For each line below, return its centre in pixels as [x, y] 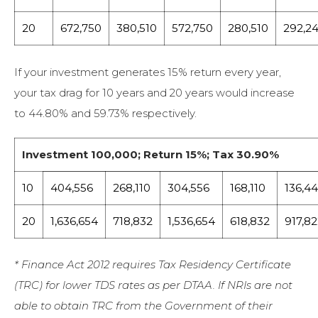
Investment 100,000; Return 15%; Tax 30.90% [150, 154]
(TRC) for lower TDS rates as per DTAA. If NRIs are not [153, 285]
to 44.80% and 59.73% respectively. [105, 113]
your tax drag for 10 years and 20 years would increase [154, 92]
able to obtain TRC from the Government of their [143, 306]
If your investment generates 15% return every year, [148, 72]
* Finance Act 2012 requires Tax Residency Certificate [153, 265]
